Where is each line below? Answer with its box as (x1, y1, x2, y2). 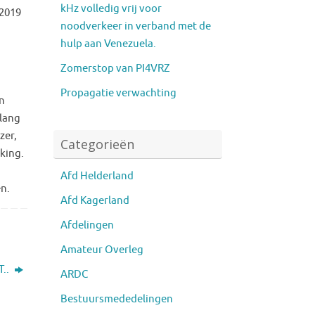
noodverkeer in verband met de (60, 19, 211, 33)
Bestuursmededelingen (60, 292, 173, 306)
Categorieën (60, 135, 134, 153)
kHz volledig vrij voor (60, 1, 162, 15)
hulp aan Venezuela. (60, 37, 156, 51)
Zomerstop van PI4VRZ (60, 61, 170, 75)
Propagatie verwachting (60, 86, 176, 100)
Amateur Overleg (60, 243, 143, 257)
